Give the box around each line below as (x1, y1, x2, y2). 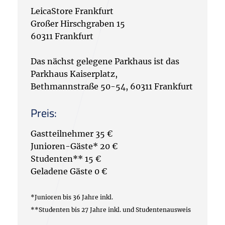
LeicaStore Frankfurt (31, 6, 114, 16)
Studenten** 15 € (31, 154, 101, 164)
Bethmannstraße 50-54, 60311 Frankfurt (31, 81, 193, 91)
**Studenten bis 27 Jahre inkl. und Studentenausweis (31, 206, 192, 213)
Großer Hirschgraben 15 (31, 19, 125, 29)
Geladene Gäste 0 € (31, 166, 107, 176)
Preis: (31, 104, 57, 122)
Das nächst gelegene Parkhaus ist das (31, 56, 179, 66)
